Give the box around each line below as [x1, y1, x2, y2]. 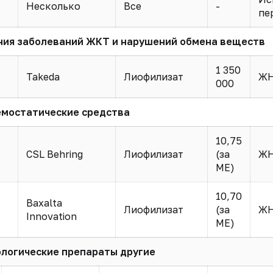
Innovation [26, 210, 77, 222]
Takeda [26, 71, 60, 83]
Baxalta [26, 197, 62, 209]
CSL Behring [26, 148, 83, 160]
